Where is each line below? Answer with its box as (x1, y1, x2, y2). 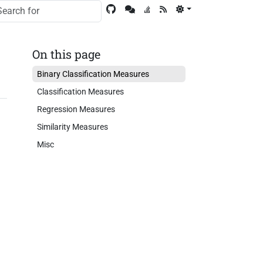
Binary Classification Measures (36, 69, 149, 79)
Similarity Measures (36, 122, 108, 131)
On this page (32, 46, 100, 62)
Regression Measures (36, 104, 115, 114)
